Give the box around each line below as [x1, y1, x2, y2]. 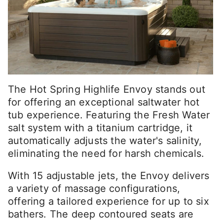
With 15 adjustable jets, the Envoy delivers [8, 170, 210, 182]
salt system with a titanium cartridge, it [8, 122, 193, 134]
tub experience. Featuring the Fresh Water [8, 109, 210, 121]
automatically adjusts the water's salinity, [8, 135, 202, 147]
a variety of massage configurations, [8, 183, 181, 195]
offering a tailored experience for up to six [8, 195, 209, 208]
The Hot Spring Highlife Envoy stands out [8, 83, 206, 96]
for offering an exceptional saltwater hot [8, 96, 200, 109]
